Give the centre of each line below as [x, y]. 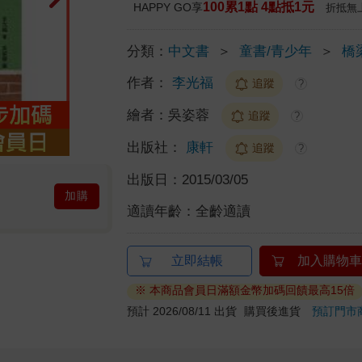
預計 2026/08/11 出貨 [182, 311]
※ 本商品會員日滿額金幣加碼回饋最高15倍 [245, 290]
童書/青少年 [276, 51]
